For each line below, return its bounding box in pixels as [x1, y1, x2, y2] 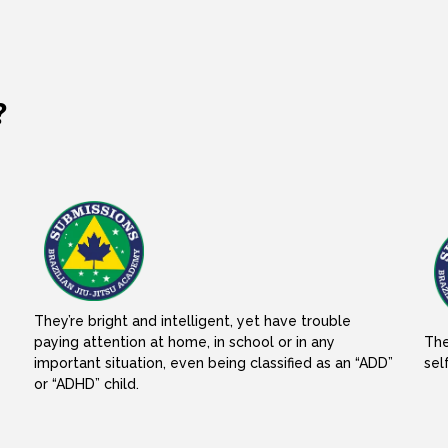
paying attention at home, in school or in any [34, 334, 335, 350]
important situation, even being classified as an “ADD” [34, 355, 393, 371]
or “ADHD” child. [34, 376, 139, 392]
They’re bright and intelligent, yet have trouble [34, 313, 351, 329]
